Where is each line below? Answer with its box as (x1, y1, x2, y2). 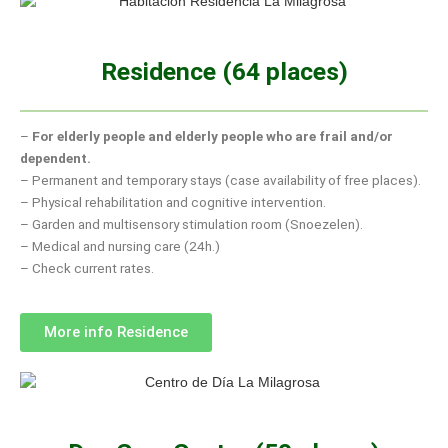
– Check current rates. (20, 260, 154, 277)
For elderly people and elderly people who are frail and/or (32, 128, 393, 145)
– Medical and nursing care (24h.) (20, 238, 220, 255)
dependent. (20, 150, 91, 167)
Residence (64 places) (100, 56, 348, 86)
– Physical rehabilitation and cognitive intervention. (20, 194, 326, 211)
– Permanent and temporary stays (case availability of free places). (20, 172, 421, 189)
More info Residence (44, 322, 188, 341)
